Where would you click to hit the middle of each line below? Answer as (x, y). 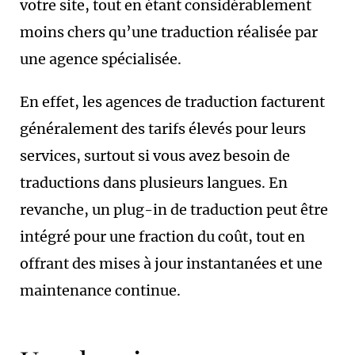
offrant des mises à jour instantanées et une (171, 263)
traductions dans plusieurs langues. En (154, 183)
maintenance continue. (100, 290)
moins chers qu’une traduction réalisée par (169, 32)
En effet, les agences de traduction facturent (172, 102)
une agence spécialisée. (101, 59)
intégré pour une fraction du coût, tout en (162, 237)
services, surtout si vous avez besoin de (155, 156)
